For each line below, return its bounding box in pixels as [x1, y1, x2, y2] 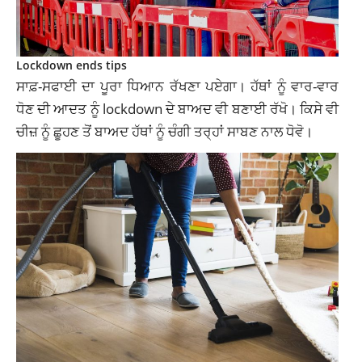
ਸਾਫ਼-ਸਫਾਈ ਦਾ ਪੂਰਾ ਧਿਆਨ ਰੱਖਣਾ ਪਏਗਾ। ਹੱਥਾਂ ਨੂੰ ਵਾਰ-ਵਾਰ [16, 76, 339, 96]
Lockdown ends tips [16, 57, 127, 74]
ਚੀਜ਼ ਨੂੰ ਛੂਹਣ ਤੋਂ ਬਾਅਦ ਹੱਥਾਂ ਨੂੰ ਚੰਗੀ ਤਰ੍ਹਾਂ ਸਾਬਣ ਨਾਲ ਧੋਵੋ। [16, 121, 313, 141]
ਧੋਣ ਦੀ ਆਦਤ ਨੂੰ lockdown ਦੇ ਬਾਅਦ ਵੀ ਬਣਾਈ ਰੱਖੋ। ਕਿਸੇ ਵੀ [16, 99, 339, 119]
